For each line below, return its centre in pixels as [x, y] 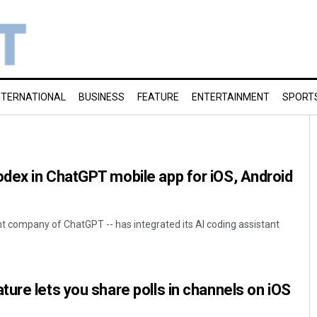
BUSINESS [102, 97]
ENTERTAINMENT [231, 97]
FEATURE [158, 97]
